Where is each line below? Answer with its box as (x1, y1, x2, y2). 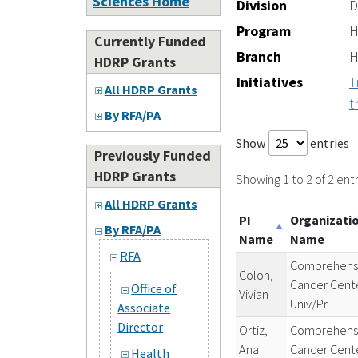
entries (307, 135, 349, 152)
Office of (131, 280, 177, 297)
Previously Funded (93, 145, 211, 165)
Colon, (239, 266, 274, 283)
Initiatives (236, 73, 303, 92)
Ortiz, (239, 321, 268, 338)
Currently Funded (93, 31, 206, 50)
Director (117, 319, 164, 336)
